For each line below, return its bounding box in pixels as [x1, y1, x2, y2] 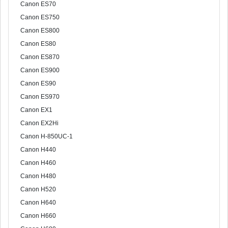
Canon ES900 [20, 67, 60, 74]
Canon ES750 [20, 14, 60, 21]
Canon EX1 [20, 106, 52, 113]
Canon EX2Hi [20, 120, 59, 127]
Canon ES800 [20, 27, 60, 34]
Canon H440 [20, 146, 56, 153]
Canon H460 [20, 159, 56, 166]
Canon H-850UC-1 [20, 133, 73, 140]
